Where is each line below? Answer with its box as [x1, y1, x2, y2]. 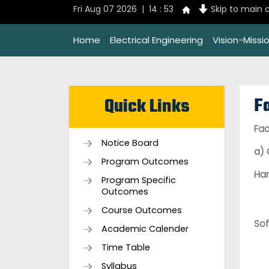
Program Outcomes [101, 156, 189, 168]
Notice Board [101, 137, 159, 149]
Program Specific [101, 174, 176, 186]
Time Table [101, 241, 150, 253]
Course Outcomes [101, 204, 182, 216]
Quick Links [104, 93, 190, 121]
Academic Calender [101, 223, 189, 235]
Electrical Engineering [110, 34, 203, 46]
